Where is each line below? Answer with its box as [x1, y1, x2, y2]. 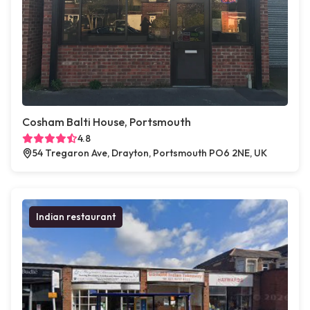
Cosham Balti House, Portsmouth [22, 115, 191, 129]
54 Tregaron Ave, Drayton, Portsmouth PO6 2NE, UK [33, 147, 267, 159]
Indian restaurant [36, 210, 116, 223]
